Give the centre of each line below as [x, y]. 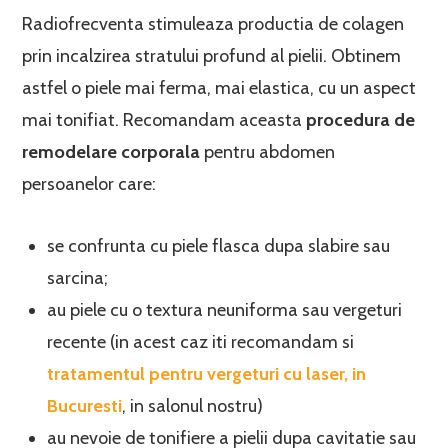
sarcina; [78, 278]
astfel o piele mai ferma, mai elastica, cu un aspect [219, 88]
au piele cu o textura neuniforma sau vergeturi [225, 310]
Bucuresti [85, 406]
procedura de [361, 120]
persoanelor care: [89, 184]
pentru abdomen [268, 152]
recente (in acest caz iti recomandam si [201, 342]
